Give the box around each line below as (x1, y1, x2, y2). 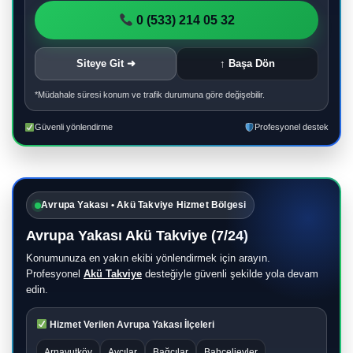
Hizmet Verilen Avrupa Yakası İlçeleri (46, 319, 214, 331)
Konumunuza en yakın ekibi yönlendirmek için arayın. (26, 252, 270, 265)
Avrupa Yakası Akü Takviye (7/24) (26, 228, 248, 244)
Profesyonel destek (255, 122, 329, 132)
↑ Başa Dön (220, 58, 275, 70)
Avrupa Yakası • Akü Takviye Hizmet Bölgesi (41, 199, 247, 211)
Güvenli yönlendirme (34, 122, 113, 132)
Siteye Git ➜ (76, 58, 136, 70)
